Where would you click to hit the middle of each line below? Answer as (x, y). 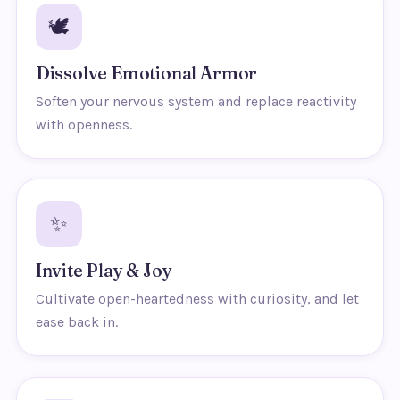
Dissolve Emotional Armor (146, 74)
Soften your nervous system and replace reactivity (196, 102)
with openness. (83, 125)
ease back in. (76, 322)
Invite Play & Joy (104, 271)
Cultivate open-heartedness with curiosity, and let (197, 299)
